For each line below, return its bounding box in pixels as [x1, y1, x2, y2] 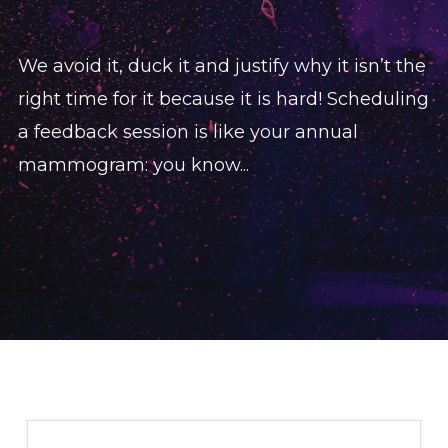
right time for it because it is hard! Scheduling [18, 88, 429, 110]
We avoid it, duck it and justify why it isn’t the [18, 55, 426, 77]
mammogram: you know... [18, 154, 249, 176]
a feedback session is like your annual [18, 121, 358, 143]
